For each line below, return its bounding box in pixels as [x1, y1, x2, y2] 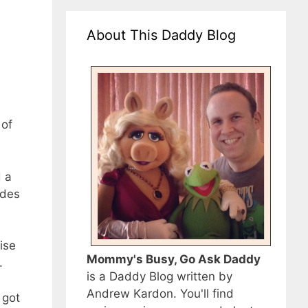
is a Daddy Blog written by [87, 269, 232, 284]
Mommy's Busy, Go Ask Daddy [87, 252, 261, 267]
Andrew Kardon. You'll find [87, 287, 234, 301]
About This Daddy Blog [87, 27, 236, 44]
